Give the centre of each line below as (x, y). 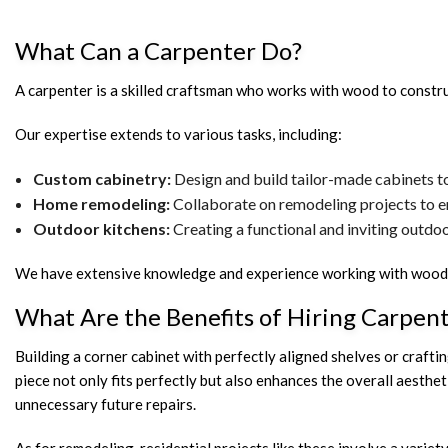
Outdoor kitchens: (101, 229)
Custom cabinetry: (101, 179)
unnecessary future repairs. (105, 404)
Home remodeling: (101, 204)
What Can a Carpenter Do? (158, 51)
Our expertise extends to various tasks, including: (178, 134)
